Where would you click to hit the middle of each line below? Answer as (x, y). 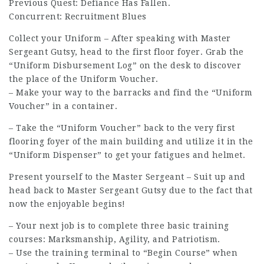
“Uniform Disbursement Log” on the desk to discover (125, 66)
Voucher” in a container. (63, 106)
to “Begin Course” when (183, 253)
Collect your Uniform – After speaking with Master (120, 39)
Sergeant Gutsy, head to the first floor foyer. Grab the (126, 52)
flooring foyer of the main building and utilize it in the (131, 142)
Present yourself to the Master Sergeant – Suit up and (127, 177)
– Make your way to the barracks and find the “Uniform (131, 93)
